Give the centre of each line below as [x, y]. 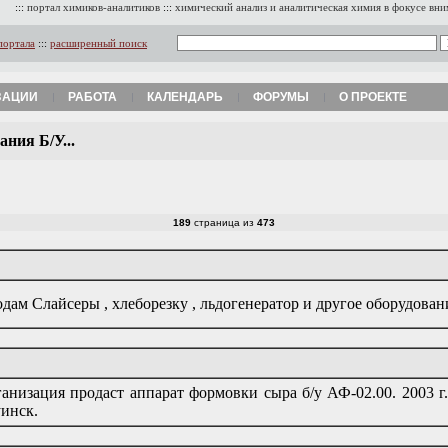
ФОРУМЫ [281, 97]
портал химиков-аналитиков [93, 7]
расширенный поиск [98, 43]
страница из [224, 222]
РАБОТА [92, 97]
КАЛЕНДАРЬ [185, 97]
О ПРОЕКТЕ [373, 97]
